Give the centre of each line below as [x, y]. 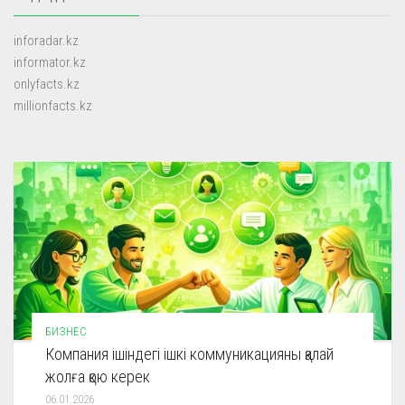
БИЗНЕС [66, 331]
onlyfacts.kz [47, 84]
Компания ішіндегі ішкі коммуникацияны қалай [189, 353]
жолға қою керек [98, 376]
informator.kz [50, 62]
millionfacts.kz [53, 105]
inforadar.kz [46, 40]
